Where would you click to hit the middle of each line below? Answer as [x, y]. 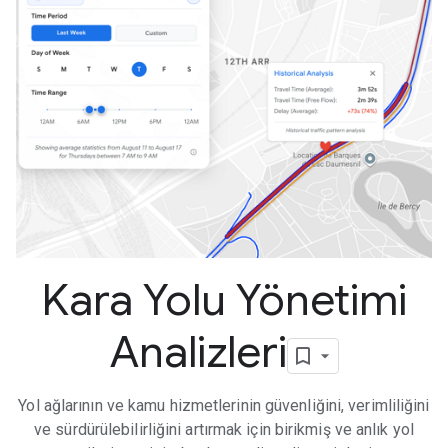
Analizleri [198, 351]
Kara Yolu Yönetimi [224, 299]
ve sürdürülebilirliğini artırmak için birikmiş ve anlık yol [224, 429]
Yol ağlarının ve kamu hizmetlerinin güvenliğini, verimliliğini [224, 405]
